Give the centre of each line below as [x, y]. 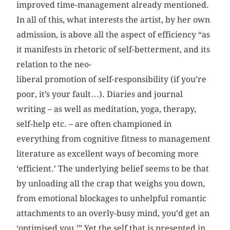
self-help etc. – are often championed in [94, 124]
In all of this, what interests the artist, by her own [113, 20]
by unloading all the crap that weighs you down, [111, 183]
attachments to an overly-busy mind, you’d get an [113, 213]
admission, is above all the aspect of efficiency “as [113, 34]
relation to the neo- [54, 64]
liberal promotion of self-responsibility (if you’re [112, 79]
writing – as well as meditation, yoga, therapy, [107, 109]
